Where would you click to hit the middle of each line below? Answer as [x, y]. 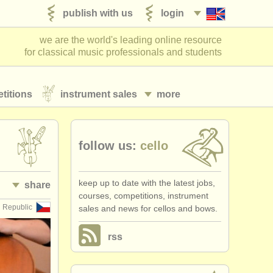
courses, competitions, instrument [144, 196]
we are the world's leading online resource [131, 40]
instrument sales [99, 94]
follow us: [108, 146]
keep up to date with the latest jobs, [147, 183]
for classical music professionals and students [123, 52]
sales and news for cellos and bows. [148, 208]
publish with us [98, 13]
